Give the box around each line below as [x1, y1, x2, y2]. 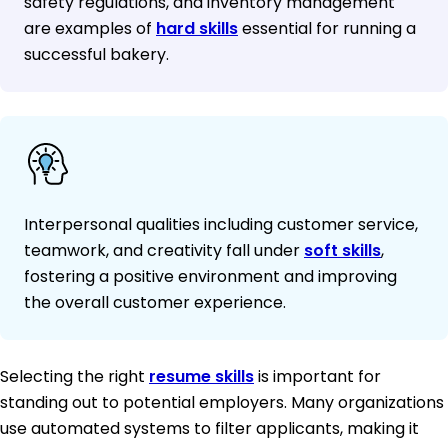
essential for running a [238, 17, 416, 41]
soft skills [304, 239, 381, 263]
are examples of [24, 17, 156, 41]
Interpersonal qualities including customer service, [24, 213, 418, 237]
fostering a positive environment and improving [24, 265, 397, 289]
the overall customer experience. [24, 291, 286, 315]
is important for [254, 365, 381, 389]
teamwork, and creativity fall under [24, 239, 304, 263]
